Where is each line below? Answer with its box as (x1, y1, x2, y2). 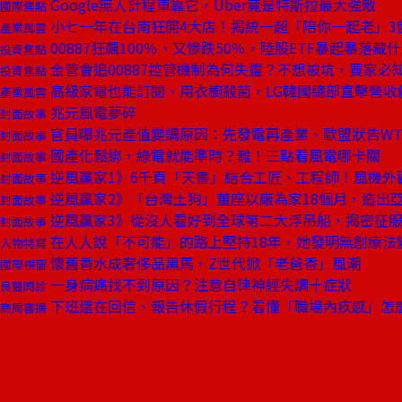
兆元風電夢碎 (47, 101, 136, 123)
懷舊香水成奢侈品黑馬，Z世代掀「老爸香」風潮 (47, 252, 361, 274)
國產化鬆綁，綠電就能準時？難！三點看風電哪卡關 (47, 144, 380, 166)
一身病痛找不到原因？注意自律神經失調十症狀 (47, 274, 352, 295)
